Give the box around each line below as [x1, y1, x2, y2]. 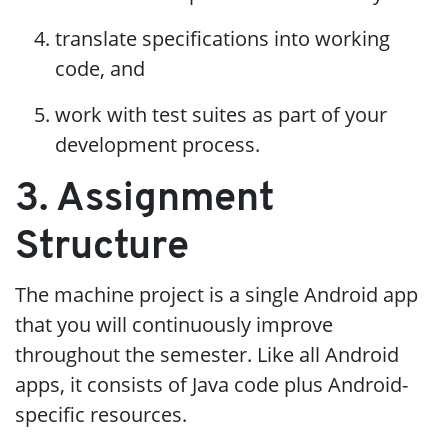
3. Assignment [15, 180, 274, 220]
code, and [55, 55, 145, 82]
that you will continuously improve [15, 311, 333, 338]
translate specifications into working [55, 25, 390, 52]
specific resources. [15, 401, 187, 428]
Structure [15, 228, 189, 268]
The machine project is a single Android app [15, 281, 418, 308]
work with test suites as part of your [55, 101, 387, 128]
